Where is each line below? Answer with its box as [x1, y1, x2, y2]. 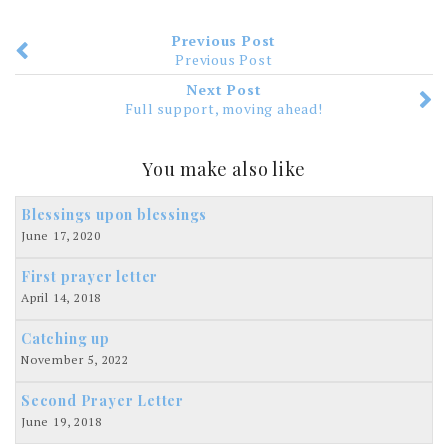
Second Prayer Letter [21, 390, 184, 410]
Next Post [186, 79, 262, 99]
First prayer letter [21, 266, 159, 286]
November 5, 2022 [21, 351, 129, 367]
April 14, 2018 [21, 289, 102, 305]
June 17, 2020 [21, 227, 101, 243]
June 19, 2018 [21, 413, 102, 429]
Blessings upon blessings [21, 204, 208, 224]
